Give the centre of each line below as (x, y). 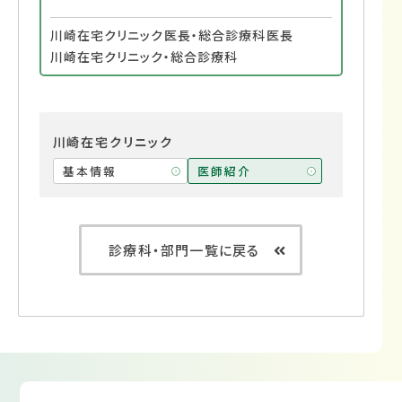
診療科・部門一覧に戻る (184, 250)
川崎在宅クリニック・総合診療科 (144, 57)
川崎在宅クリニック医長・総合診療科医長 (171, 35)
